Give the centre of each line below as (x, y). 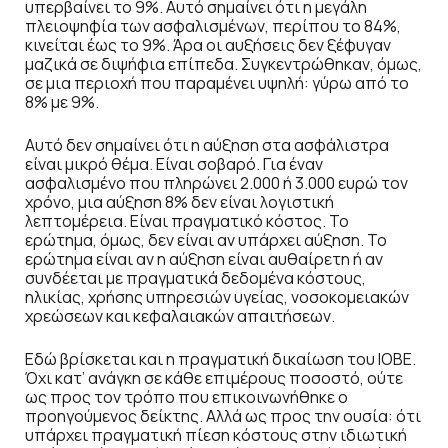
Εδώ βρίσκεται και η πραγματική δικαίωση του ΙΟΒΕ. (220, 359)
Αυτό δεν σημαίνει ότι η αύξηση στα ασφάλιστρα (207, 145)
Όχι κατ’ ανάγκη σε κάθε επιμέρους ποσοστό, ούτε (214, 378)
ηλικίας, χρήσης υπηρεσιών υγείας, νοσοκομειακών (217, 297)
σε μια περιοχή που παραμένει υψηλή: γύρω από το (217, 83)
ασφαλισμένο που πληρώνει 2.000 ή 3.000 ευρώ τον (216, 183)
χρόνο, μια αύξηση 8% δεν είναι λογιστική (179, 202)
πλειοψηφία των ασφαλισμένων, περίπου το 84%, (213, 26)
